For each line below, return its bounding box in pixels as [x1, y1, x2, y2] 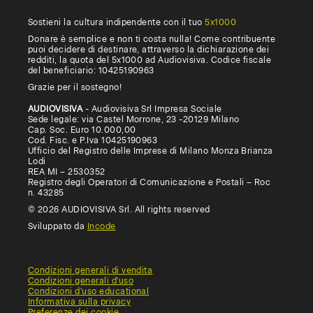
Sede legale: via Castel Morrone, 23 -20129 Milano [28, 114, 240, 124]
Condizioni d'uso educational [28, 286, 150, 296]
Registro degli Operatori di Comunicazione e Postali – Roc [28, 177, 271, 187]
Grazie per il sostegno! [28, 82, 122, 92]
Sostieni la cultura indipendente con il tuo [28, 17, 205, 27]
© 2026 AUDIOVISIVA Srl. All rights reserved [28, 204, 210, 214]
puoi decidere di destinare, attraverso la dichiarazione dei [28, 44, 270, 54]
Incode [87, 221, 116, 231]
